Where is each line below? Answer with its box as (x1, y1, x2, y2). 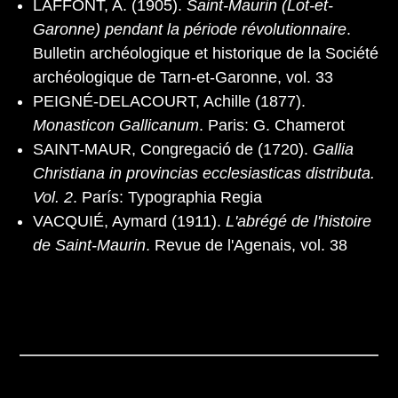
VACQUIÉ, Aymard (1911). (33, 211, 226, 230)
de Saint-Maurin (33, 235, 146, 254)
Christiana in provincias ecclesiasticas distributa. (33, 163, 375, 182)
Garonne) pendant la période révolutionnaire (33, 20, 346, 38)
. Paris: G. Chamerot (199, 115, 345, 134)
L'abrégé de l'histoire (226, 211, 371, 230)
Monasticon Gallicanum (33, 115, 199, 134)
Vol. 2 (33, 187, 73, 206)
